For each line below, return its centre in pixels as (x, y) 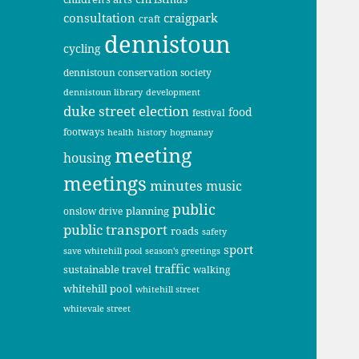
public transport (116, 229)
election (164, 111)
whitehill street (168, 289)
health (121, 131)
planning (148, 210)
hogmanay (192, 132)
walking (212, 269)
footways (84, 131)
